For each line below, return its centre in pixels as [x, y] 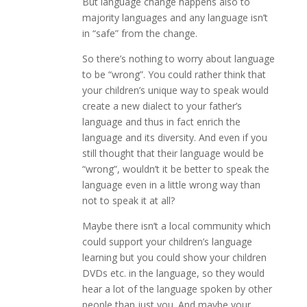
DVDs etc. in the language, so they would [173, 273]
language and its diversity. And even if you [174, 138]
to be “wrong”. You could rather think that [174, 75]
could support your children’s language [167, 242]
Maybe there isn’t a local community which [176, 226]
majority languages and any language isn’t [175, 18]
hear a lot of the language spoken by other [177, 289]
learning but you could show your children [174, 258]
